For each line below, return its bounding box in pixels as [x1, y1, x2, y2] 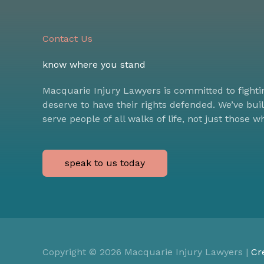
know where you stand [42, 58, 146, 70]
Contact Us [42, 32, 93, 44]
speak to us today [65, 157, 145, 169]
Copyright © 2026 [42, 246, 124, 258]
